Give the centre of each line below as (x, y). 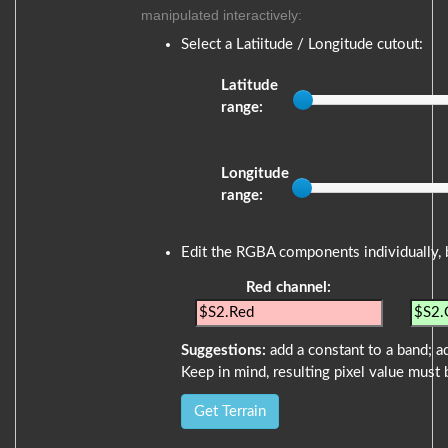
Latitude (249, 86)
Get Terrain (230, 412)
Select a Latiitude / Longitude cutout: (302, 45)
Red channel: (288, 288)
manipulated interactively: (221, 14)
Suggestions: (223, 351)
